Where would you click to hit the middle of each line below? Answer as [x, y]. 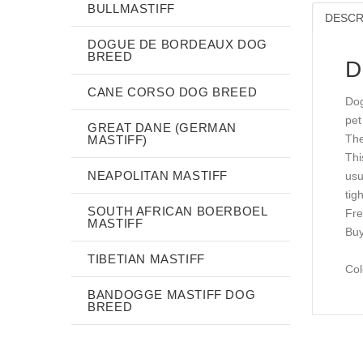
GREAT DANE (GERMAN [162, 127]
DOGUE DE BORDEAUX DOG [177, 44]
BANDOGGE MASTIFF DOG [172, 294]
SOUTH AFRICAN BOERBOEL [177, 211]
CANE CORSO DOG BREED [173, 92]
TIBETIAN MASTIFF [146, 258]
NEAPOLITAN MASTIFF [158, 175]
